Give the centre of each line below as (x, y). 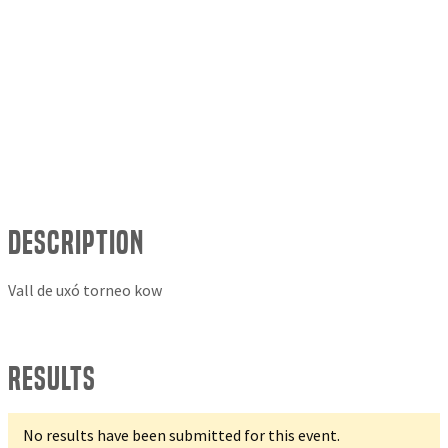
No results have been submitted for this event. (181, 435)
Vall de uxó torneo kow (85, 290)
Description (76, 243)
